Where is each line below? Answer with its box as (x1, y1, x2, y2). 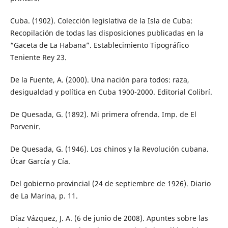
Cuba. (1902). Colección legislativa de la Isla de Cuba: (10, 16, 192, 25)
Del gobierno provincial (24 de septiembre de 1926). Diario (10, 179, 211, 189)
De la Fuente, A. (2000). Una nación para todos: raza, (10, 75, 189, 85)
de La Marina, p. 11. (10, 191, 78, 201)
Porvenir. (10, 122, 41, 132)
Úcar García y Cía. (10, 156, 70, 166)
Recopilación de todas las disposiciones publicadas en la (10, 28, 204, 38)
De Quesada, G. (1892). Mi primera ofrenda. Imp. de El (10, 109, 196, 120)
